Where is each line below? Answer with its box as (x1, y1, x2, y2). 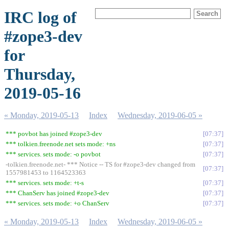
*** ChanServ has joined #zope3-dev (6, 189, 109, 197)
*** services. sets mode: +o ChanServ (6, 199, 109, 207)
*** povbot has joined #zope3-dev (6, 130, 102, 138)
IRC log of (4, 8, 77, 27)
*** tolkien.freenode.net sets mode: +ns (6, 140, 116, 148)
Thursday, (4, 65, 75, 83)
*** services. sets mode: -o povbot (6, 150, 101, 158)
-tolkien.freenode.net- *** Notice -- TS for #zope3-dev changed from (6, 161, 195, 168)
